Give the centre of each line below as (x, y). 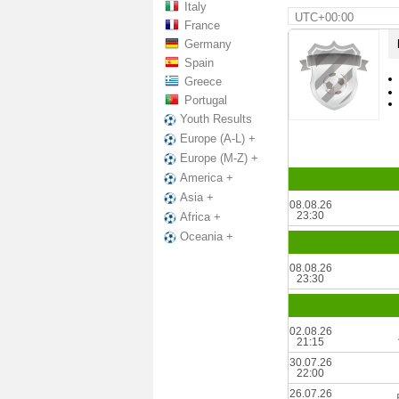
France (202, 25)
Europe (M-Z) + (219, 159)
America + (207, 178)
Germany (208, 44)
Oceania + (207, 237)
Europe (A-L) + (218, 139)
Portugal (206, 100)
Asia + (197, 198)
